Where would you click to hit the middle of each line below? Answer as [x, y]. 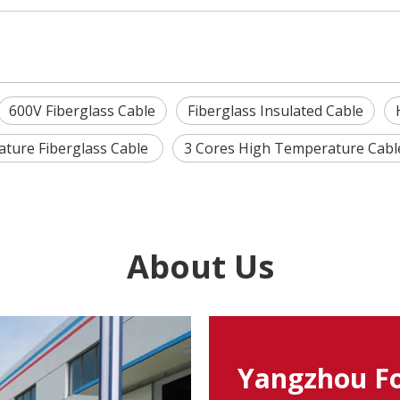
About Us [200, 267]
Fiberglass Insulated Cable [275, 111]
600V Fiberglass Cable [82, 111]
